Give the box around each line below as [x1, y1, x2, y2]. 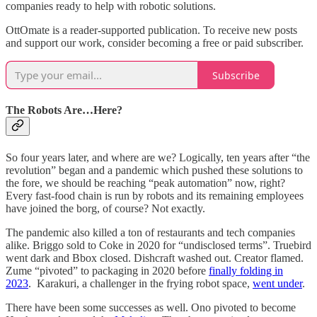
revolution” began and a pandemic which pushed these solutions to [6, 163, 303, 176]
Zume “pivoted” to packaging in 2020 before [6, 264, 209, 277]
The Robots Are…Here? [6, 104, 122, 117]
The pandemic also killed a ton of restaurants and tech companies [6, 226, 295, 238]
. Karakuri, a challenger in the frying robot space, [28, 277, 253, 289]
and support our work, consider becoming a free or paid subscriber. [6, 37, 304, 50]
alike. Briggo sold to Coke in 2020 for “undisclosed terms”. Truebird [6, 238, 311, 251]
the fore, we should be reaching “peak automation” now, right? [6, 176, 285, 189]
